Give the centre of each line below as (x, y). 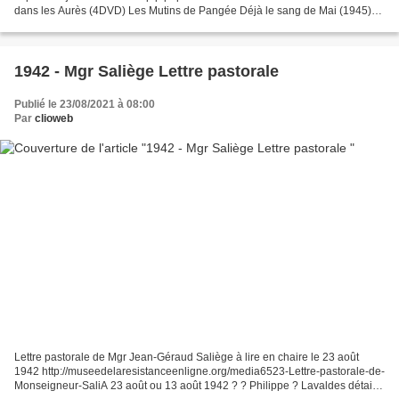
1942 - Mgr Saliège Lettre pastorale (147, 72)
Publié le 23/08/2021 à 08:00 (85, 105)
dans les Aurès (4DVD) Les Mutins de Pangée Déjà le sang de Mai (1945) (193, 11)
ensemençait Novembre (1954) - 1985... (110, 25)
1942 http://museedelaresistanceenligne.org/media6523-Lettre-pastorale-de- (199, 371)
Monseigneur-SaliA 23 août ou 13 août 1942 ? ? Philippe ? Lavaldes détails (197, 385)
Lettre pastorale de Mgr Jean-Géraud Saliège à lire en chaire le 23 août (187, 357)
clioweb (54, 119)
